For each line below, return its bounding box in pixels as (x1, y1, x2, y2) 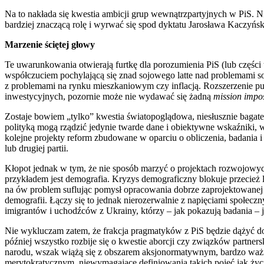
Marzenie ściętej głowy (5, 39, 95, 49)
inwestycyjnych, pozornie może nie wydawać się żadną (5, 91, 213, 101)
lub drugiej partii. (5, 143, 68, 153)
